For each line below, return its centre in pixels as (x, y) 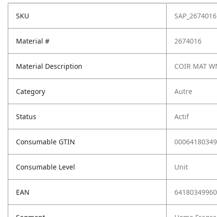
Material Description (49, 66)
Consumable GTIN (46, 142)
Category (31, 91)
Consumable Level (46, 167)
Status (26, 116)
